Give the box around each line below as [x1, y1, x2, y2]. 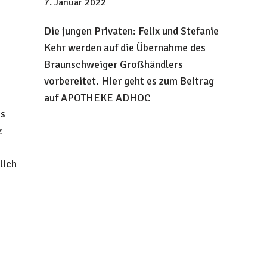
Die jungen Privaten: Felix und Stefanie [44, 24, 219, 38]
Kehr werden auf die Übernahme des [44, 41, 206, 55]
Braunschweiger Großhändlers [44, 58, 183, 72]
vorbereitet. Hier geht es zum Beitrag [44, 74, 214, 88]
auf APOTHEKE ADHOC [44, 91, 151, 105]
